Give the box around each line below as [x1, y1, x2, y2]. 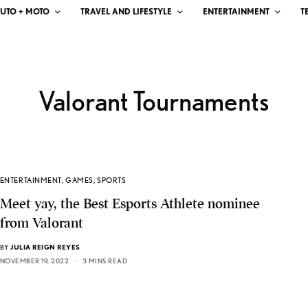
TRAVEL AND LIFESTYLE [80, 5, 172, 16]
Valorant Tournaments [38, 84, 269, 118]
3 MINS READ [82, 256, 128, 265]
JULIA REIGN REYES [10, 242, 80, 251]
